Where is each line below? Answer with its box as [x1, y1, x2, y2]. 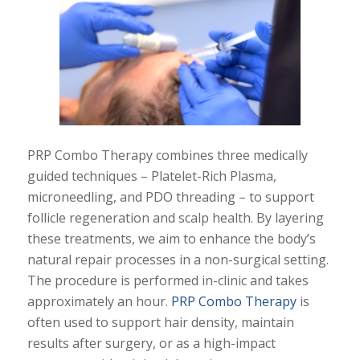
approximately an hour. [27, 292, 171, 310]
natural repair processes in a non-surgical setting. [27, 250, 329, 268]
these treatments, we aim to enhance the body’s [27, 229, 316, 247]
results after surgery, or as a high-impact [27, 333, 276, 352]
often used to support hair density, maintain [27, 313, 294, 331]
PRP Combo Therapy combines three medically [27, 145, 308, 164]
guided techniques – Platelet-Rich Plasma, [27, 166, 276, 185]
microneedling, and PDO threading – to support [27, 187, 314, 206]
